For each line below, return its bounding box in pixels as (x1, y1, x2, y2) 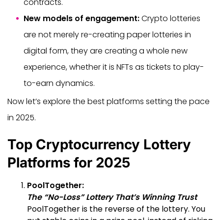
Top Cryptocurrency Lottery (7, 136, 191, 153)
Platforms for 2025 (7, 154, 130, 171)
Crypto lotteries (139, 12, 200, 24)
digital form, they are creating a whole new (24, 45, 188, 56)
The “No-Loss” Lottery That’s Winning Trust (27, 191, 197, 203)
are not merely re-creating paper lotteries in (24, 28, 191, 40)
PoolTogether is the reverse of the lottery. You (27, 203, 205, 215)
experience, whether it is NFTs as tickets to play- (24, 61, 204, 73)
